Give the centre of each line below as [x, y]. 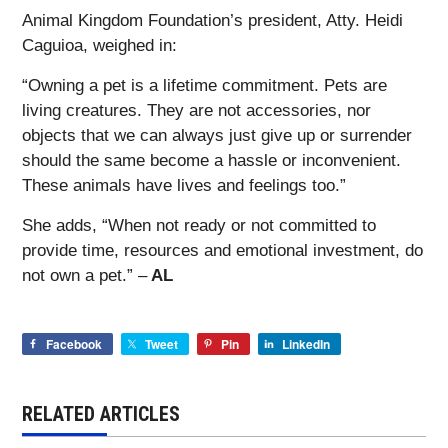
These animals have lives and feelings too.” [184, 186]
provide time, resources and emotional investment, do [222, 251]
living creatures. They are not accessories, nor [196, 111]
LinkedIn [306, 344]
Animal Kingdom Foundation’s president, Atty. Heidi [212, 21]
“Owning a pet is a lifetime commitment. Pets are [204, 86]
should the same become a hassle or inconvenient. [211, 161]
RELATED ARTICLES [101, 414]
